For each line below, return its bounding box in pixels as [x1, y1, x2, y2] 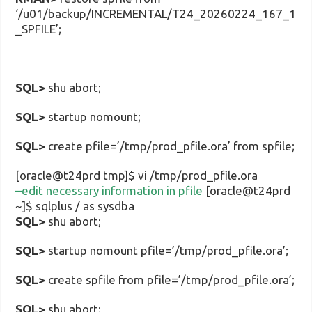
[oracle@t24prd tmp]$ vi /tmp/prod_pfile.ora [15, 168, 295, 182]
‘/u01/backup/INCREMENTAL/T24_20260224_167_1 [15, 6, 297, 20]
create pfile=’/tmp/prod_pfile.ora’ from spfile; [45, 139, 295, 153]
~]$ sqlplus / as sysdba [15, 198, 135, 212]
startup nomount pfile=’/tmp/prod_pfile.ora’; [45, 243, 289, 257]
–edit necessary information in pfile [15, 183, 203, 197]
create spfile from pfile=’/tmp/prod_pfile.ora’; [45, 272, 295, 286]
